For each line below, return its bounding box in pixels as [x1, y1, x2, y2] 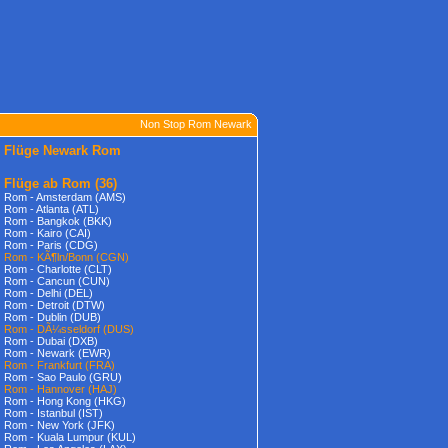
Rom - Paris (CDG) [4, 239, 98, 251]
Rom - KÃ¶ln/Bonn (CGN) [4, 251, 129, 263]
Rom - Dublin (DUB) [4, 311, 101, 323]
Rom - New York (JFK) [4, 419, 115, 431]
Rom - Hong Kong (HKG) [4, 395, 126, 407]
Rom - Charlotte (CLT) [4, 263, 112, 275]
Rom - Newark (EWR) [4, 347, 111, 359]
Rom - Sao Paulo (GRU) [4, 371, 122, 383]
